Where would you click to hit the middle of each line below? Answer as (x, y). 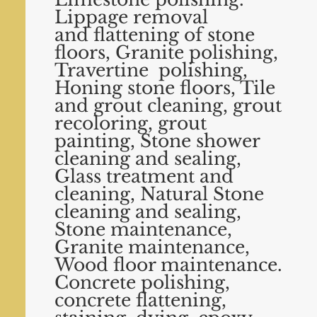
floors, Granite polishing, (167, 53)
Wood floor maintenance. (169, 265)
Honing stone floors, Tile (165, 88)
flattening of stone (172, 35)
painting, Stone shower (157, 141)
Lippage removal (132, 17)
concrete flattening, (141, 300)
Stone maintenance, (144, 230)
